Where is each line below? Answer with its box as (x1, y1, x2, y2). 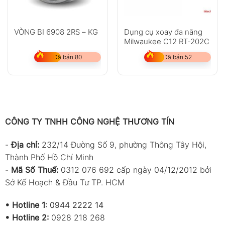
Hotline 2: (12, 212, 49, 223)
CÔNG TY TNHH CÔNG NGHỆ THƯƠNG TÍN (5, 116, 174, 127)
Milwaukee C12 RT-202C (124, 36, 209, 46)
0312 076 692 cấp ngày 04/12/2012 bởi (60, 164, 211, 175)
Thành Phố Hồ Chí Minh (5, 152, 93, 162)
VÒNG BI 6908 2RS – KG (14, 27, 98, 37)
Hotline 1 (12, 200, 45, 210)
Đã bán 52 (163, 53, 192, 61)
